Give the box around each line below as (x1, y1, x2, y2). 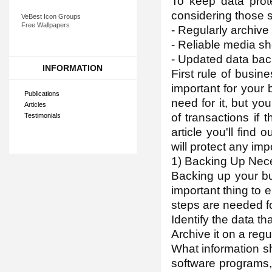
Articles (24, 101, 46, 108)
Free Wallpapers (21, 21, 70, 29)
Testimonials (24, 112, 61, 119)
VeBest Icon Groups (21, 13, 81, 20)
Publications (24, 90, 59, 97)
